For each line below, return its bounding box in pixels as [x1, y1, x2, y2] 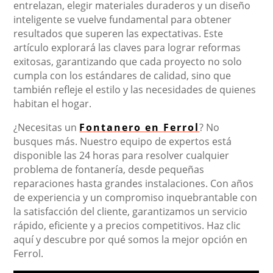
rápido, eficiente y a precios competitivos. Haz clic [13, 219, 241, 233]
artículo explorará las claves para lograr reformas [13, 41, 241, 55]
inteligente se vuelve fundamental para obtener [13, 13, 232, 27]
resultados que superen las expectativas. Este [13, 27, 224, 41]
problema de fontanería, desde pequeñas [13, 163, 205, 177]
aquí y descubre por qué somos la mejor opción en [13, 233, 248, 247]
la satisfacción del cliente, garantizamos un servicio [13, 205, 248, 219]
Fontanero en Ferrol [79, 121, 200, 135]
